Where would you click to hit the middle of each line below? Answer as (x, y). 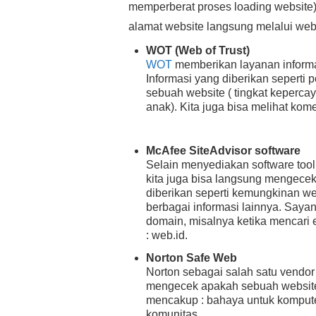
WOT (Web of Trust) (198, 51)
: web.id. (167, 236)
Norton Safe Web (192, 258)
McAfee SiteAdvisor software (223, 151)
